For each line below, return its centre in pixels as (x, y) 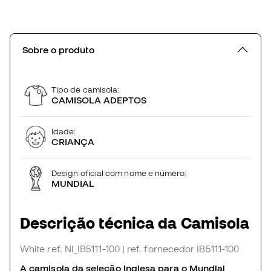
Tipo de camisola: (86, 90)
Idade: (64, 132)
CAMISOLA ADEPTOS (99, 100)
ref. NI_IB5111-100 (83, 248)
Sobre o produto (58, 49)
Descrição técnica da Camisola (135, 223)
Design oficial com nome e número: (119, 173)
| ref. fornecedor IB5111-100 (181, 248)
